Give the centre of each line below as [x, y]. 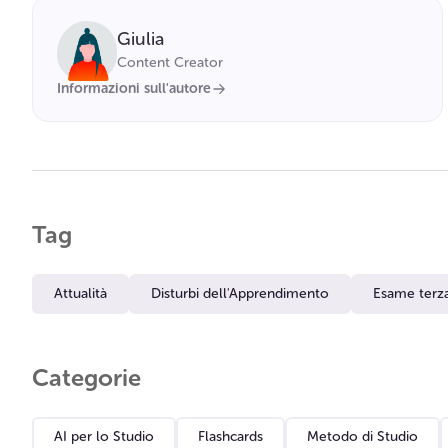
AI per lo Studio [104, 436]
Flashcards [230, 436]
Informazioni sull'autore [134, 88]
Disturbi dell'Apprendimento [240, 293]
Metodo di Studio [362, 436]
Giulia [140, 38]
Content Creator [170, 62]
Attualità [80, 293]
